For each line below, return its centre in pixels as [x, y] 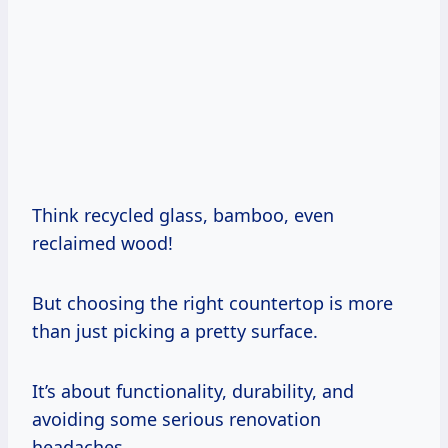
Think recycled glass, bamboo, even [183, 215]
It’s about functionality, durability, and [193, 391]
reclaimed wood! [102, 243]
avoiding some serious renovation [176, 419]
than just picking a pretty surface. [175, 331]
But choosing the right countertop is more [212, 303]
